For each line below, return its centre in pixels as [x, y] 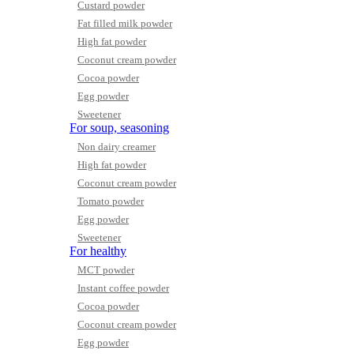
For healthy [98, 251]
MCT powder [106, 270]
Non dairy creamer [117, 147]
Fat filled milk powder [125, 23]
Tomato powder [111, 201]
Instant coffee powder [123, 288]
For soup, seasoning [119, 128]
